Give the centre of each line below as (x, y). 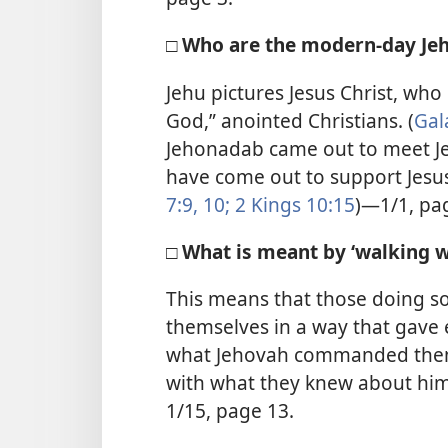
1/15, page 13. (230, 411)
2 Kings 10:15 (292, 204)
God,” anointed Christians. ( (290, 120)
